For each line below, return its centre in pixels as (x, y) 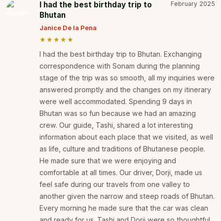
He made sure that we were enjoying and (108, 161)
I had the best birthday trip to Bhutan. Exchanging (121, 54)
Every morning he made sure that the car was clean (124, 208)
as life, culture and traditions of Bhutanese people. (122, 149)
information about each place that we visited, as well (126, 137)
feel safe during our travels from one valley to (115, 184)
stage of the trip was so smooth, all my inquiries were (127, 78)
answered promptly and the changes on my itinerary (125, 90)
